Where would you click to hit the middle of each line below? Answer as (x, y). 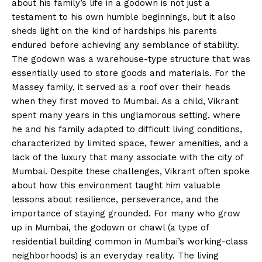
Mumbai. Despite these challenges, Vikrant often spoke (131, 171)
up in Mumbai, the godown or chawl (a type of (110, 227)
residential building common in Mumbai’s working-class (130, 241)
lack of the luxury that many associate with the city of (127, 157)
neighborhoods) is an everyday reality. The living (115, 255)
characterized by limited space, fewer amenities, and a (130, 143)
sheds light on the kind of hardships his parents (114, 31)
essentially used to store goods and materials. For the (129, 73)
